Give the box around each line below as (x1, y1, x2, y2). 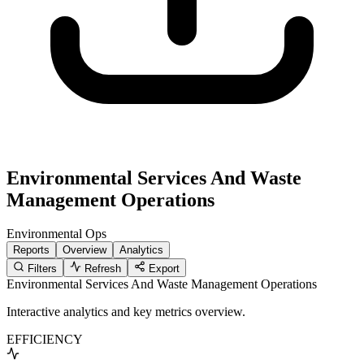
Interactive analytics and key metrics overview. (6, 305, 245, 319)
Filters (24, 262, 57, 275)
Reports (13, 244, 50, 257)
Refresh (81, 262, 121, 275)
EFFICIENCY (6, 332, 83, 347)
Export (145, 262, 180, 275)
